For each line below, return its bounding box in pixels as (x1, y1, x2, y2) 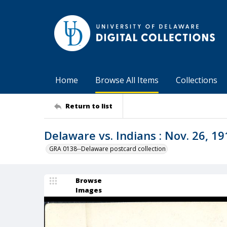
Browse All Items (95, 74, 159, 86)
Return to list (65, 101, 112, 110)
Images (75, 185, 102, 195)
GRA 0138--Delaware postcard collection (49, 144, 166, 153)
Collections (176, 74, 217, 86)
